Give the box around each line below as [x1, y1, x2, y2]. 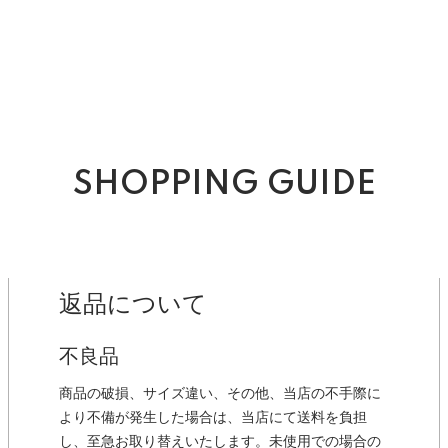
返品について [59, 290, 207, 319]
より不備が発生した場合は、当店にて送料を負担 [59, 409, 367, 426]
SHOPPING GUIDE [72, 168, 376, 203]
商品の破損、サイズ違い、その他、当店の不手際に [59, 385, 381, 402]
